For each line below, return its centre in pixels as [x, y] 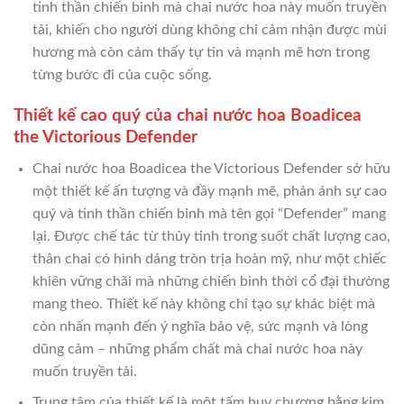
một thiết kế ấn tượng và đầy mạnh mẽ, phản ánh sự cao [209, 191]
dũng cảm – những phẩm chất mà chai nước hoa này [197, 349]
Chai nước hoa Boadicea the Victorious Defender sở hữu [211, 168]
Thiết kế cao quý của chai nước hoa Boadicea [188, 115]
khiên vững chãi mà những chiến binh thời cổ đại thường [211, 281]
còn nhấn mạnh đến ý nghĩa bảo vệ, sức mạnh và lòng [200, 326]
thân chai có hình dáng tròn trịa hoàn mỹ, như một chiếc [209, 258]
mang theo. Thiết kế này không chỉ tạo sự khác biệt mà [203, 303]
